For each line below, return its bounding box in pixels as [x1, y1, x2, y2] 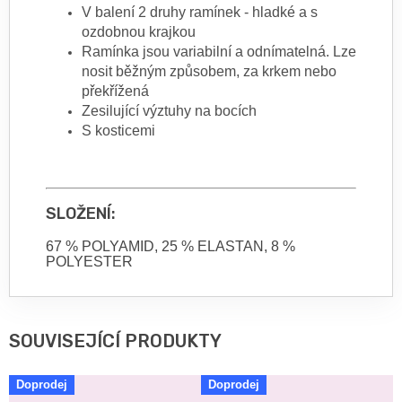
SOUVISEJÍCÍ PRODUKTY [9, 330, 222, 353]
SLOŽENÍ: [46, 204, 116, 224]
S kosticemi [82, 123, 155, 139]
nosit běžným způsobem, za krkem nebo [82, 64, 336, 80]
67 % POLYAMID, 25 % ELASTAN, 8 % [46, 239, 295, 255]
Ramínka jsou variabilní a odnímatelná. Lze [82, 44, 356, 60]
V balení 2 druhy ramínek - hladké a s [82, 4, 318, 21]
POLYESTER [46, 254, 133, 270]
